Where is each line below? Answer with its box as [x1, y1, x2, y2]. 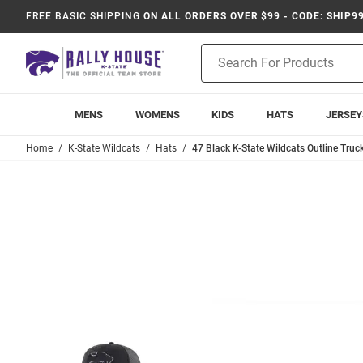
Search [201, 62, 236, 75]
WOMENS [135, 109, 180, 121]
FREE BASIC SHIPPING [26, 11, 141, 22]
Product [201, 45, 241, 58]
